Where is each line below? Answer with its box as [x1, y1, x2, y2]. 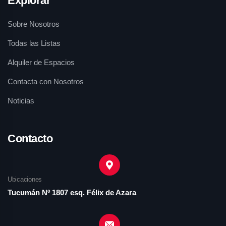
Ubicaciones [8, 176, 42, 183]
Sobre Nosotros [8, 20, 60, 28]
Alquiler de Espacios [8, 58, 75, 67]
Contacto [8, 132, 53, 145]
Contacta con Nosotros [8, 77, 84, 86]
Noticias [8, 96, 34, 105]
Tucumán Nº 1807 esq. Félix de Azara [8, 188, 136, 197]
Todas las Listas [8, 39, 61, 47]
